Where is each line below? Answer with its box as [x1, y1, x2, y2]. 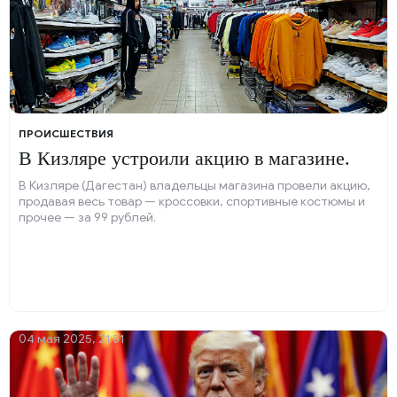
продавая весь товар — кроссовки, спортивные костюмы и [19, 194, 365, 209]
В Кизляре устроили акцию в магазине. [19, 147, 350, 169]
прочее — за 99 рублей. [19, 210, 156, 225]
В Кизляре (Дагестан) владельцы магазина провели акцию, [19, 178, 370, 193]
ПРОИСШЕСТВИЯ [19, 127, 113, 140]
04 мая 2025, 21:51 [19, 331, 124, 346]
